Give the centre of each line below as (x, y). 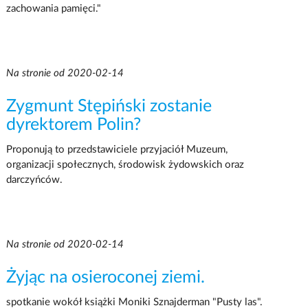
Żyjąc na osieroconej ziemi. (105, 277)
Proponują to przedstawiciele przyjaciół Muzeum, (117, 149)
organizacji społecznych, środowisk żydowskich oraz (125, 164)
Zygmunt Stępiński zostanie (109, 106)
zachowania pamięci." (53, 8)
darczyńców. (34, 179)
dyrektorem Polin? (73, 124)
